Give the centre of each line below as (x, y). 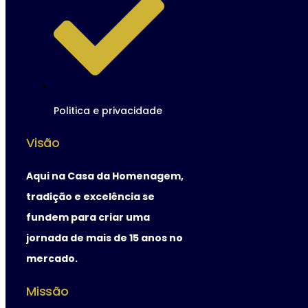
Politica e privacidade (108, 110)
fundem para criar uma (88, 217)
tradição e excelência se (90, 196)
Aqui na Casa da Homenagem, (105, 176)
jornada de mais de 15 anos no (104, 238)
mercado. (52, 258)
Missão (47, 291)
